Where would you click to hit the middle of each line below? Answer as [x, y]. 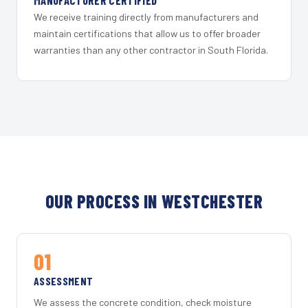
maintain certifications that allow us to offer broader [147, 34]
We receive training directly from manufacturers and [146, 17]
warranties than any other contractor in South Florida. [151, 50]
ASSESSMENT [64, 281]
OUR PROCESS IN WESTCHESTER [154, 201]
